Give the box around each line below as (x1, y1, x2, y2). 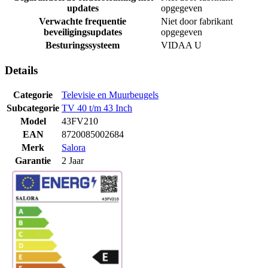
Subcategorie (7, 103, 59, 114)
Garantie (15, 156, 51, 166)
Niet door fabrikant (161, 16, 233, 26)
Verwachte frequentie (39, 16, 126, 26)
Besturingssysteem (45, 39, 120, 50)
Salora (62, 142, 86, 153)
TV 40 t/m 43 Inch (62, 103, 132, 114)
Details (5, 63, 38, 77)
